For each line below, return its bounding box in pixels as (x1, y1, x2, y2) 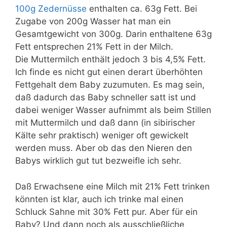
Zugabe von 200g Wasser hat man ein (15, 16, 171, 26)
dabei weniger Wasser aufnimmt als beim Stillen (15, 105, 211, 115)
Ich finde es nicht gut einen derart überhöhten (15, 67, 203, 77)
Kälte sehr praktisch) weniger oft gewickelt (15, 130, 188, 140)
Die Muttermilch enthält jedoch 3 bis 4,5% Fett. (15, 54, 206, 64)
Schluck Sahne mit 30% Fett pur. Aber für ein (15, 206, 198, 217)
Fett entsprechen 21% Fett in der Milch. (15, 42, 173, 52)
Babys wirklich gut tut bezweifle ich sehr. (15, 156, 181, 166)
